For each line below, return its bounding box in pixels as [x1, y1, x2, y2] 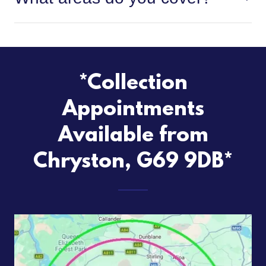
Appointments [62, 98, 204, 122]
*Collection [78, 72, 188, 96]
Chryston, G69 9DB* [33, 150, 233, 175]
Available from [58, 124, 208, 148]
